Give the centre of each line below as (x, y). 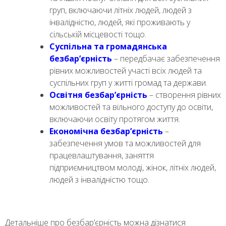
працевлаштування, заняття (102, 156)
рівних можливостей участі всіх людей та (126, 71)
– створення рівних (184, 95)
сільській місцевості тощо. (98, 35)
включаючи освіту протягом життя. (115, 119)
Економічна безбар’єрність (106, 131)
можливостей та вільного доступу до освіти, (131, 107)
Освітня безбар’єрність (98, 95)
